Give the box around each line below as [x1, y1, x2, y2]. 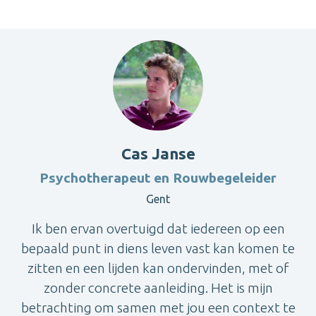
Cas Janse [121, 144, 195, 162]
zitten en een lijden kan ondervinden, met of [28, 260, 288, 276]
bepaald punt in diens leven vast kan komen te [21, 240, 295, 256]
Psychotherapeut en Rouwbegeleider [39, 169, 276, 186]
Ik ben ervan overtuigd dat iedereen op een [31, 220, 285, 236]
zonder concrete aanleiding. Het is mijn [43, 279, 273, 296]
